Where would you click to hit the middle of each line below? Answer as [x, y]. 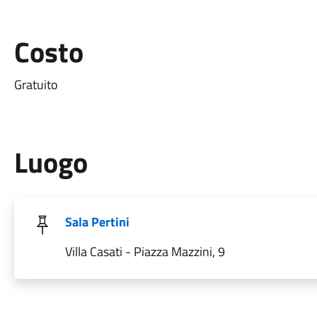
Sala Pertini [97, 222]
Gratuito [36, 85]
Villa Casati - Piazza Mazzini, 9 [145, 252]
